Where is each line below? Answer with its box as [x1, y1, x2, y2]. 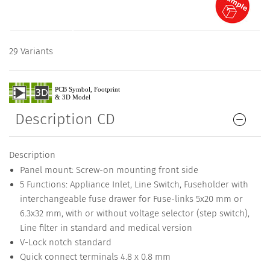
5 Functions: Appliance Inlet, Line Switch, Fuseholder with [19, 179, 248, 190]
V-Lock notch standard [19, 237, 111, 248]
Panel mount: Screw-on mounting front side [19, 165, 198, 176]
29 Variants [9, 46, 53, 57]
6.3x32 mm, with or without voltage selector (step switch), [19, 208, 250, 219]
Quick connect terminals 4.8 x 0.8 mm [19, 251, 171, 263]
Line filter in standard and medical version [19, 222, 192, 234]
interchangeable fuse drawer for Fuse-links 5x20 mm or [19, 193, 243, 205]
